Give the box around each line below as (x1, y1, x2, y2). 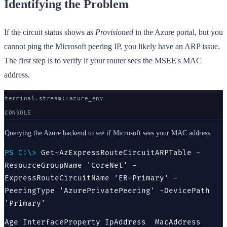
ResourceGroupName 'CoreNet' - (5, 161, 137, 170)
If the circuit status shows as (4, 28, 95, 37)
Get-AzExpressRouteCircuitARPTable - (41, 148, 201, 158)
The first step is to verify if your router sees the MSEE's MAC (4, 56, 202, 65)
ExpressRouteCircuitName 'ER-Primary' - (5, 174, 178, 183)
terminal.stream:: (5, 95, 69, 102)
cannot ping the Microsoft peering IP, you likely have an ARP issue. (4, 42, 220, 51)
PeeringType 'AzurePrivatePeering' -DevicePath (5, 186, 210, 196)
